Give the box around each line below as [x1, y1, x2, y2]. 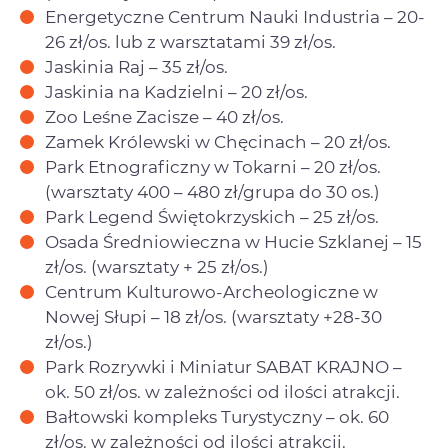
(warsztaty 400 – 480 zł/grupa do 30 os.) [45, 181, 380, 202]
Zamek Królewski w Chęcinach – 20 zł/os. [45, 131, 391, 152]
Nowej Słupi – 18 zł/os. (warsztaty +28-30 [45, 306, 382, 327]
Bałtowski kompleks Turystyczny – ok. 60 [45, 406, 389, 427]
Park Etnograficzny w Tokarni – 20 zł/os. [45, 156, 381, 177]
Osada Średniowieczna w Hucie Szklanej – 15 [45, 231, 422, 252]
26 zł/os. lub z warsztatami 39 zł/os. [45, 31, 336, 52]
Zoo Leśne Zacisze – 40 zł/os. [45, 106, 284, 127]
